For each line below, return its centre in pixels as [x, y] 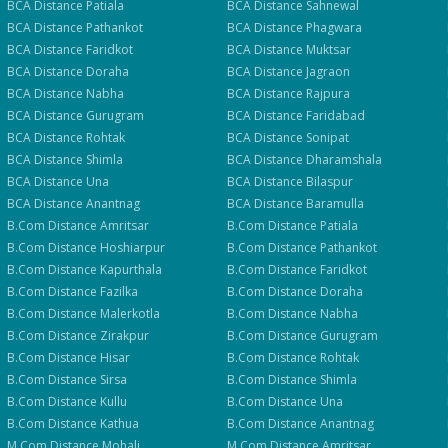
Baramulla [334, 203]
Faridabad [335, 115]
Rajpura [327, 93]
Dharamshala [343, 159]
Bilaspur [329, 181]
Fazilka [119, 291]
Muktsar [328, 49]
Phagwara [333, 27]
